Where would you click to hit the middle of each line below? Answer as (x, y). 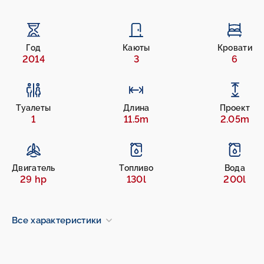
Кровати (235, 47)
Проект (235, 108)
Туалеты (34, 108)
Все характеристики (57, 220)
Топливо (136, 168)
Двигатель (34, 168)
